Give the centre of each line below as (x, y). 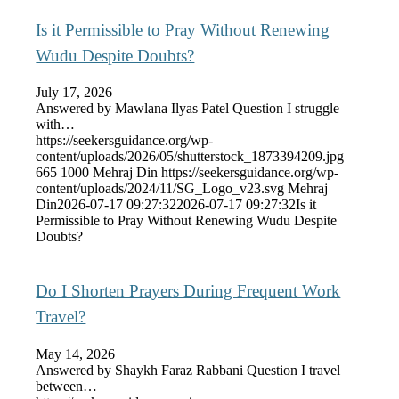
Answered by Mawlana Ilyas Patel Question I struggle (188, 109)
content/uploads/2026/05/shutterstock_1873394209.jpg (190, 157)
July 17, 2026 (74, 93)
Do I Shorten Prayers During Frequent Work (188, 291)
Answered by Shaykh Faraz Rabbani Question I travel (188, 370)
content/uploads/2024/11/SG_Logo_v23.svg (160, 189)
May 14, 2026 (76, 354)
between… (67, 386)
